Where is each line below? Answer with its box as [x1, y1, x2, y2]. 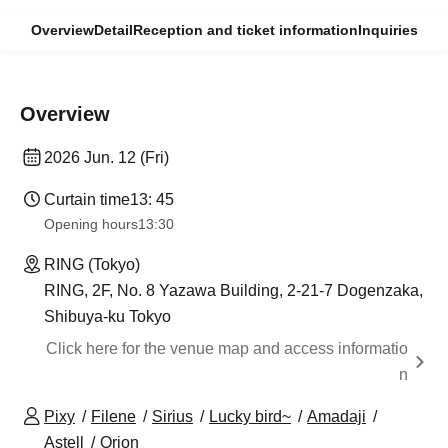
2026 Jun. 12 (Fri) [44, 149, 169, 166]
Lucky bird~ [209, 408, 291, 425]
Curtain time [44, 191, 130, 208]
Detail [93, 22, 133, 38]
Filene [91, 408, 136, 425]
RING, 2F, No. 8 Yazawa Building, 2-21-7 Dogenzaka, [44, 282, 423, 299]
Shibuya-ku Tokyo [44, 308, 171, 325]
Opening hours [44, 216, 138, 232]
